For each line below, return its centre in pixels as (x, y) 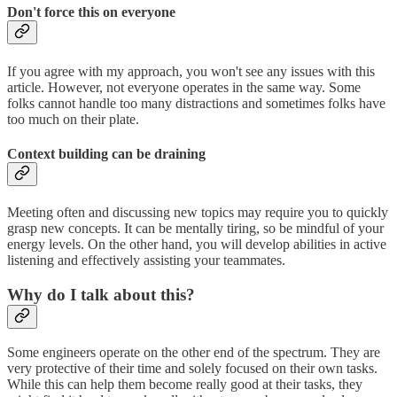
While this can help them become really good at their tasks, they (185, 385)
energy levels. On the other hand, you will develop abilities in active (197, 245)
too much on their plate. (73, 119)
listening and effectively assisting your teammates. (146, 261)
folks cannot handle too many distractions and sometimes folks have (196, 103)
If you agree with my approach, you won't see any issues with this (191, 71)
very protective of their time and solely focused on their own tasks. (192, 369)
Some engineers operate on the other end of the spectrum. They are (194, 353)
